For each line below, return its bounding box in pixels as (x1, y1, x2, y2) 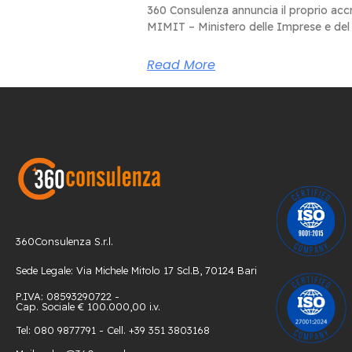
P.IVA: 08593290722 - (16, 290, 119, 303)
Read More (147, 55, 215, 74)
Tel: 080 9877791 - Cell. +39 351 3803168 (16, 324, 210, 337)
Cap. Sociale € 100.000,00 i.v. (16, 300, 160, 313)
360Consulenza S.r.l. (16, 235, 113, 248)
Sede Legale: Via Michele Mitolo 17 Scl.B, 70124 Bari (16, 264, 257, 277)
